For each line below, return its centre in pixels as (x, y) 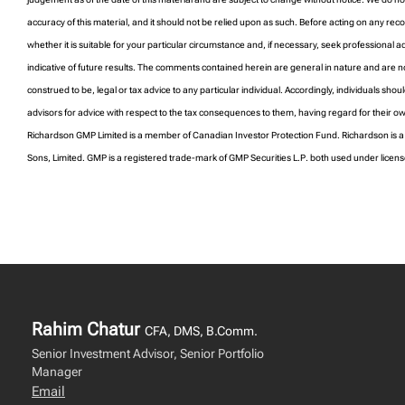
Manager (57, 372)
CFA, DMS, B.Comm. (201, 331)
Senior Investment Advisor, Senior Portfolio (148, 353)
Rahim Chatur (88, 329)
